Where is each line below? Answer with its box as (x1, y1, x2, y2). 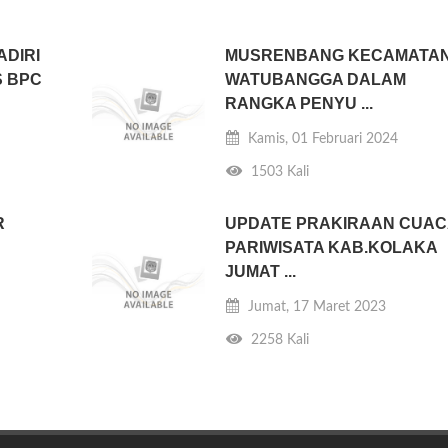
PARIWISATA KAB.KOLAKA (225, 239, 438, 256)
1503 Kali (247, 164, 310, 179)
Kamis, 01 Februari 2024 (244, 131, 399, 146)
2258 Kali (247, 332, 310, 347)
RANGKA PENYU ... (225, 95, 374, 112)
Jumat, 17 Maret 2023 (244, 299, 387, 314)
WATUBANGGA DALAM (225, 71, 407, 88)
